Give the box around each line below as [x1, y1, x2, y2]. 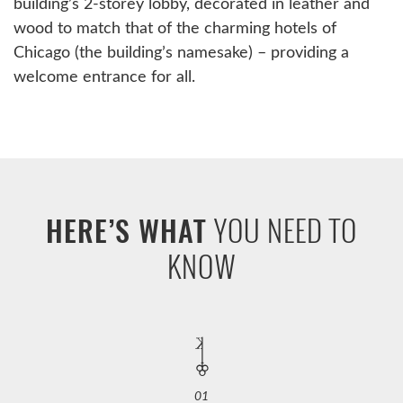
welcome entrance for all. [13, 65, 195, 85]
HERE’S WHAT [45, 210, 208, 251]
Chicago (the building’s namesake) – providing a [13, 40, 349, 61]
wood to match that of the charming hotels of [13, 16, 336, 37]
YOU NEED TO [207, 207, 358, 251]
